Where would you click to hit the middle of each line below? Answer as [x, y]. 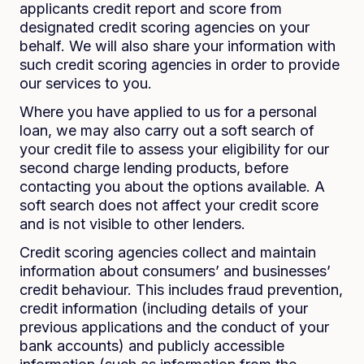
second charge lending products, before [154, 168]
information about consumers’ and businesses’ [175, 271]
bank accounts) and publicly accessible [152, 346]
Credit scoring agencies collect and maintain [168, 252]
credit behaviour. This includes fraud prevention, [181, 290]
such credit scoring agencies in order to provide [180, 65]
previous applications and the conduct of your [174, 327]
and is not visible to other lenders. [132, 224]
